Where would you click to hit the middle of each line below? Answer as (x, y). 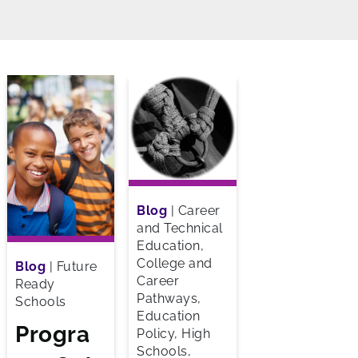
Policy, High (174, 334)
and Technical (180, 229)
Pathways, (169, 299)
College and (175, 264)
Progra (52, 335)
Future (77, 267)
